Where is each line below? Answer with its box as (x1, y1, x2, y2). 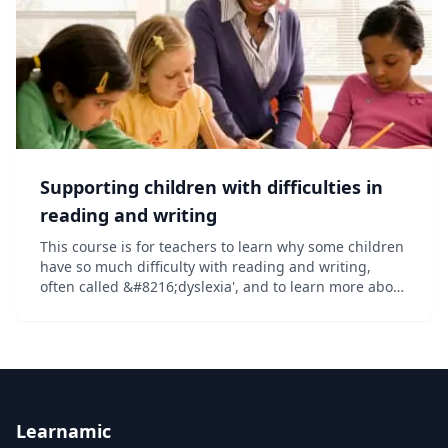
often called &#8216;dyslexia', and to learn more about (40, 277, 407, 296)
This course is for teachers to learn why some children (40, 237, 404, 256)
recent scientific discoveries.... (40, 317, 241, 336)
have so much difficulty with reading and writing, (40, 257, 371, 276)
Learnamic (16, 419, 111, 443)
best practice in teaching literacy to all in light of (40, 297, 366, 316)
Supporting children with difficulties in (40, 175, 383, 199)
